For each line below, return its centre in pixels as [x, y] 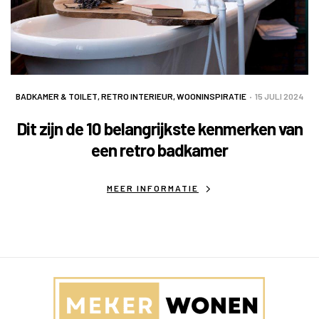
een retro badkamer [159, 150]
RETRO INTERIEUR [137, 96]
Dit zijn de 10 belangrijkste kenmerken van [159, 129]
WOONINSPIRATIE [211, 96]
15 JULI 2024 [279, 96]
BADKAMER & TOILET [57, 96]
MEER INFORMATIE [153, 188]
